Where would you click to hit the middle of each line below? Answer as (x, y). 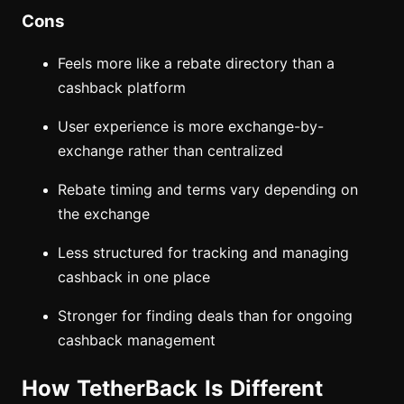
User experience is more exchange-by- (191, 127)
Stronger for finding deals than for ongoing (205, 317)
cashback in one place (134, 278)
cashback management (137, 341)
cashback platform (122, 88)
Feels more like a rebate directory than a (196, 64)
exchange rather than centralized (170, 151)
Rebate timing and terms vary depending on (208, 190)
